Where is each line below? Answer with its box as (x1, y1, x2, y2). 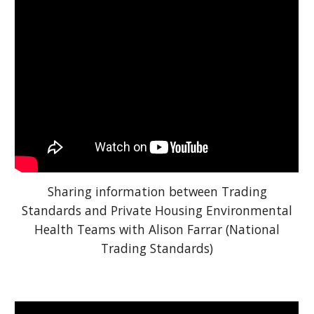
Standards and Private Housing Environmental (22, 202, 292, 219)
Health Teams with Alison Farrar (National (34, 221, 280, 238)
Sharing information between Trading (47, 183, 267, 200)
